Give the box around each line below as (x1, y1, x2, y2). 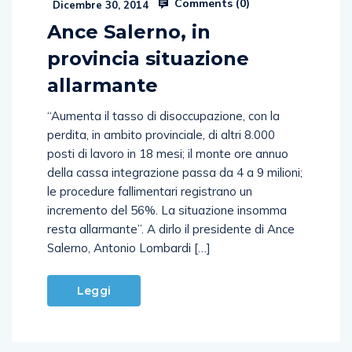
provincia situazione (47, 46, 249, 70)
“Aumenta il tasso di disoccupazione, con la (47, 108, 280, 123)
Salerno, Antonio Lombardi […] (47, 240, 211, 255)
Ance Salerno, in (47, 20, 211, 43)
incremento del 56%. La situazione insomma (47, 202, 287, 218)
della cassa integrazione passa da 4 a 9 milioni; (47, 164, 302, 180)
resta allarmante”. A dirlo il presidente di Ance (47, 221, 295, 236)
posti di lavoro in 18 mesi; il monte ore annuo (47, 145, 288, 161)
